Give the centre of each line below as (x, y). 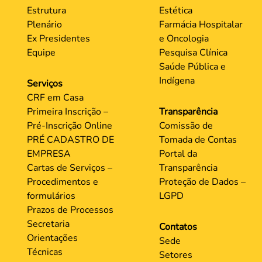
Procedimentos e (63, 182)
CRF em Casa (55, 98)
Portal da (178, 154)
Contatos (178, 227)
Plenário (44, 25)
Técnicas (45, 252)
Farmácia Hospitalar (201, 25)
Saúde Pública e (192, 67)
